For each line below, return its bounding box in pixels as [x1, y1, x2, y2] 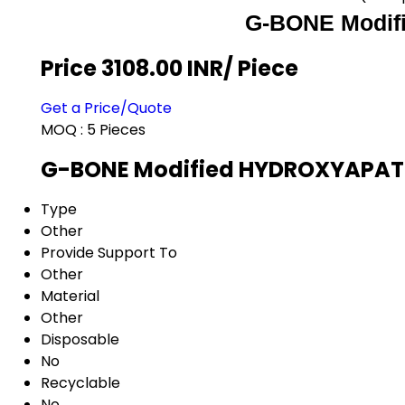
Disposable [41, 328, 119, 350]
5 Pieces [87, 118, 146, 140]
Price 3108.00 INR [41, 52, 223, 83]
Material [41, 285, 99, 306]
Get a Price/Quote [41, 97, 172, 118]
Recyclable [41, 372, 120, 393]
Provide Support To [41, 241, 177, 263]
